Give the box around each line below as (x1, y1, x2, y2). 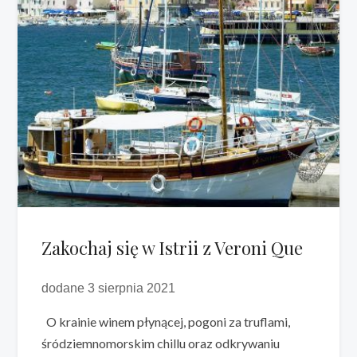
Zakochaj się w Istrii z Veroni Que (41, 235, 304, 260)
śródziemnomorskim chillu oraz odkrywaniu (41, 335, 280, 351)
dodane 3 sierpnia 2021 (41, 280, 176, 295)
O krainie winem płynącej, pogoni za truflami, (41, 313, 291, 329)
